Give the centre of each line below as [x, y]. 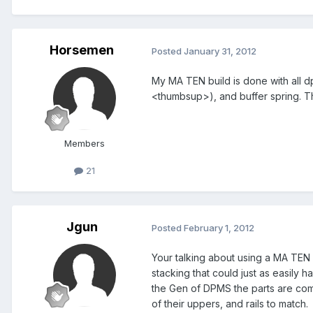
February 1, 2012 [219, 227]
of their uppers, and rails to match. [230, 304]
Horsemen [82, 50]
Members [85, 144]
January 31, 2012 [220, 51]
